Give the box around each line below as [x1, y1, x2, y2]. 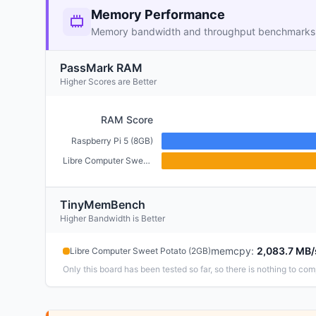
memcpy [211, 245, 251, 257]
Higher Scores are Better [60, 76, 157, 87]
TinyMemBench [60, 197, 145, 212]
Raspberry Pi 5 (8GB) [71, 135, 153, 146]
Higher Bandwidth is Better [60, 213, 165, 224]
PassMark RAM [60, 61, 142, 75]
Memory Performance [91, 7, 225, 22]
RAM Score [101, 114, 153, 126]
